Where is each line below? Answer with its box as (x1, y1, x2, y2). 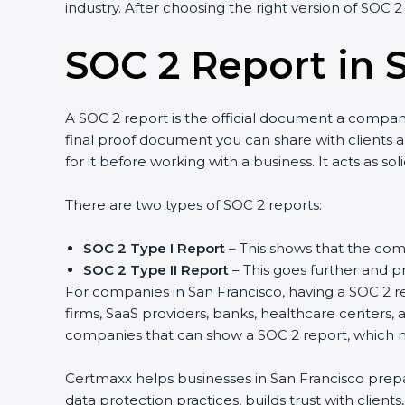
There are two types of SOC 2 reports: (65, 196, 322, 213)
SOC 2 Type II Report (83, 261, 229, 278)
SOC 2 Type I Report (83, 240, 225, 257)
